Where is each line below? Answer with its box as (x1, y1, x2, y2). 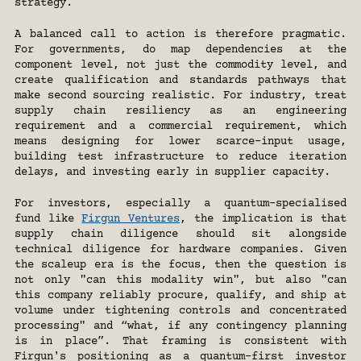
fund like (15, 213, 82, 226)
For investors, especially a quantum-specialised (15, 197, 346, 211)
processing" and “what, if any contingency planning (15, 320, 346, 334)
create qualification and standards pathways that (15, 74, 346, 88)
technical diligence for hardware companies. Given (15, 243, 346, 257)
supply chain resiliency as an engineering (15, 105, 346, 118)
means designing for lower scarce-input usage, (15, 135, 346, 149)
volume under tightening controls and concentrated (15, 305, 346, 318)
